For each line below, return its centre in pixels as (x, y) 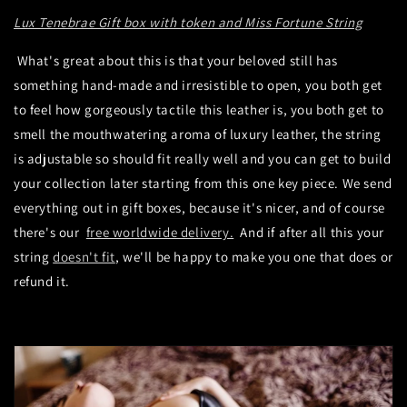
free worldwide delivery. (160, 233)
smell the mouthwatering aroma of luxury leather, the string (198, 134)
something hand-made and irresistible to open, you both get (198, 85)
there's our (50, 233)
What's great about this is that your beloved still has (176, 61)
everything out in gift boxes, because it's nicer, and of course (199, 208)
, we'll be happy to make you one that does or (254, 257)
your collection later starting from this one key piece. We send (203, 184)
